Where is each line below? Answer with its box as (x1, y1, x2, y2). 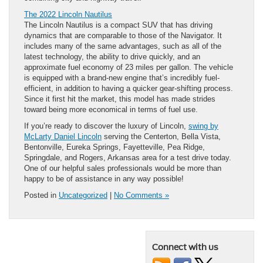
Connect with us (152, 242, 218, 252)
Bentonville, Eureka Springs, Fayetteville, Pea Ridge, (24, 142, 205, 151)
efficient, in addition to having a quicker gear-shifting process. (24, 83, 233, 93)
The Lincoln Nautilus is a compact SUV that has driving (24, 20, 213, 29)
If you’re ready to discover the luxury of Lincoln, (24, 121, 188, 130)
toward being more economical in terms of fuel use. (24, 104, 198, 114)
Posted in (24, 190, 59, 200)
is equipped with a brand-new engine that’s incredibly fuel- (24, 73, 220, 82)
